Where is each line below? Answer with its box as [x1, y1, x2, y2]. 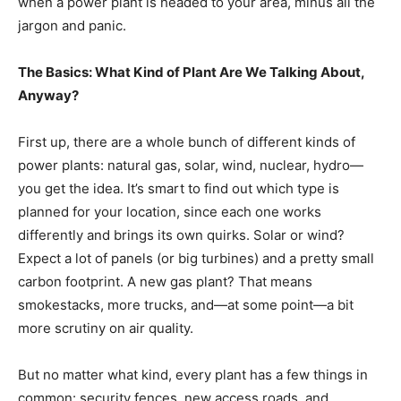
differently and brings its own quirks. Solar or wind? [18, 226, 345, 244]
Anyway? [18, 87, 79, 105]
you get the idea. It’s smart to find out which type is [18, 180, 339, 198]
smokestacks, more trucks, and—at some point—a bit [18, 296, 354, 314]
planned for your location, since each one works [18, 203, 321, 221]
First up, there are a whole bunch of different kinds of [18, 133, 355, 151]
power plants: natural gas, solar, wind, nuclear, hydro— [18, 157, 363, 175]
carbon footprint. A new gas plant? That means [18, 273, 312, 291]
